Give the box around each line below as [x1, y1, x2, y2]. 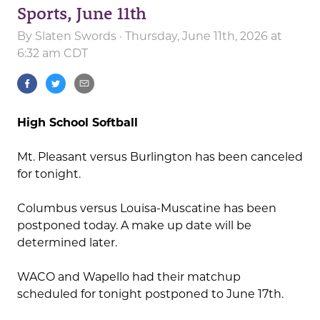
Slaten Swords [35, 29, 116, 44]
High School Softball [17, 116, 138, 130]
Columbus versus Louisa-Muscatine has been [17, 201, 276, 216]
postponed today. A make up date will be [17, 219, 251, 233]
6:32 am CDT [17, 46, 88, 61]
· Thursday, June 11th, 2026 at [116, 29, 282, 44]
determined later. [17, 236, 117, 250]
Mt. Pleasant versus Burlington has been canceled [17, 150, 303, 164]
